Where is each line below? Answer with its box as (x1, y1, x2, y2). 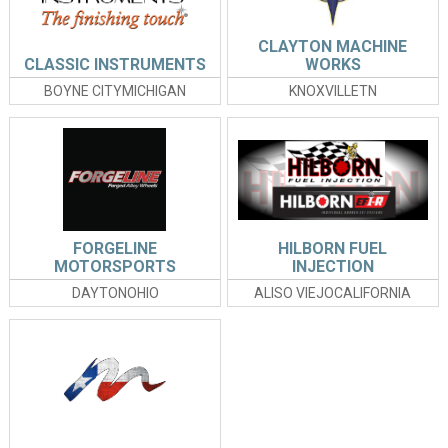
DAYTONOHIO (71, 285, 159, 302)
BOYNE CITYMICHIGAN (44, 83, 187, 100)
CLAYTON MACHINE (258, 37, 408, 57)
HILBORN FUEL (278, 239, 388, 259)
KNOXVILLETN (288, 83, 377, 100)
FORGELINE (73, 239, 158, 259)
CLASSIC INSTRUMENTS (24, 55, 207, 75)
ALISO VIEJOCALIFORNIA (254, 285, 412, 302)
